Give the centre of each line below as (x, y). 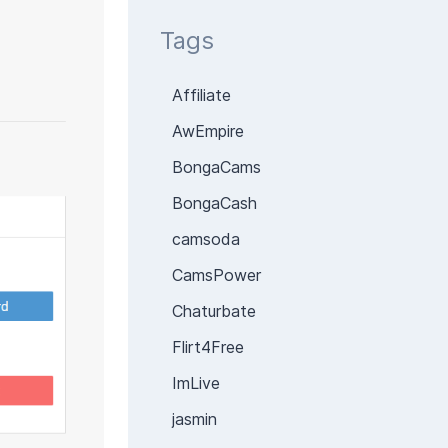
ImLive (196, 383)
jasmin (194, 419)
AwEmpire (208, 131)
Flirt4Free (208, 347)
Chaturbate (214, 311)
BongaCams (216, 167)
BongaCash (214, 203)
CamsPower (216, 275)
